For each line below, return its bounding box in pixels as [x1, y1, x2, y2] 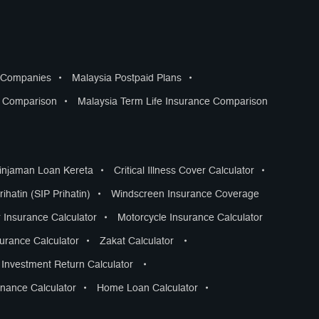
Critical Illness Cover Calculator [114, 166, 254, 176]
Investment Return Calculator [1, 260, 133, 270]
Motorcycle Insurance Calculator [117, 213, 263, 223]
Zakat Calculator [100, 236, 174, 246]
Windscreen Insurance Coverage [111, 189, 259, 199]
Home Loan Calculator [97, 283, 198, 293]
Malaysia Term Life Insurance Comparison [78, 97, 268, 107]
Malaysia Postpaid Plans [72, 73, 182, 83]
